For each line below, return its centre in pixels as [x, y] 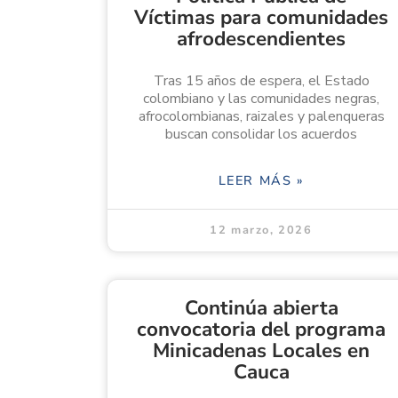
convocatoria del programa [261, 330]
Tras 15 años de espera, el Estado [261, 81]
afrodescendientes [261, 39]
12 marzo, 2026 [261, 231]
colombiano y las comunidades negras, [261, 99]
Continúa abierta [261, 308]
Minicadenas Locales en [261, 351]
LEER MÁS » [261, 181]
